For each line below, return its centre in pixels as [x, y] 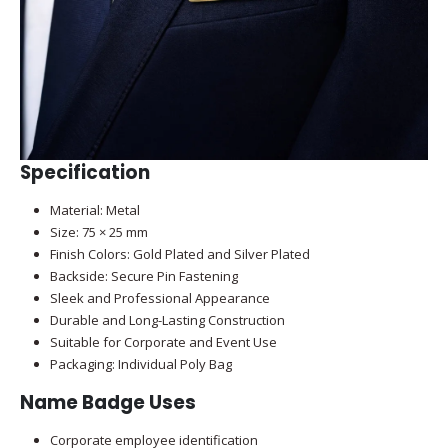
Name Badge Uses [108, 402]
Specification [85, 173]
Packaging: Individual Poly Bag [140, 364]
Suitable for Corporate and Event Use [163, 342]
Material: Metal [94, 210]
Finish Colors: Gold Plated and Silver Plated [179, 254]
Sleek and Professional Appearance [159, 298]
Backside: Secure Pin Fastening [143, 276]
